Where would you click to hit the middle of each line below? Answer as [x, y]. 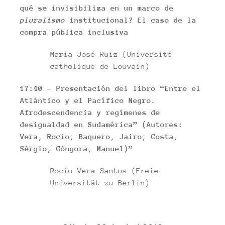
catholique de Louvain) [100, 66]
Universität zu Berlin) [100, 183]
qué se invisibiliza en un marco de [97, 8]
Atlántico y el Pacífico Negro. [88, 100]
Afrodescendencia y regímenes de [90, 112]
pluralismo [43, 20]
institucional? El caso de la [131, 20]
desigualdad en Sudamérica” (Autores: [101, 124]
